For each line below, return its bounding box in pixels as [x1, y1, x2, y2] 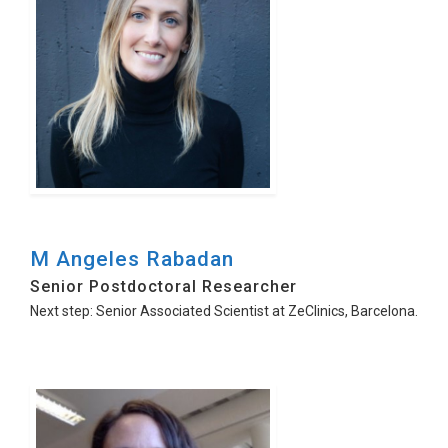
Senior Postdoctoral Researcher [30, 277, 297, 296]
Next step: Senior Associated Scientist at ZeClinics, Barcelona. [30, 303, 418, 319]
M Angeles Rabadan [30, 247, 234, 271]
